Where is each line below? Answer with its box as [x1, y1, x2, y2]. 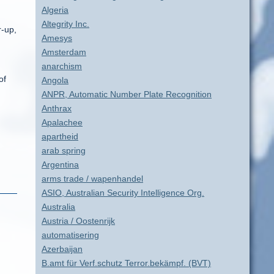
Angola [42, 75, 68, 85]
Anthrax [42, 103, 72, 113]
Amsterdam [42, 47, 86, 57]
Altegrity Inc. [42, 19, 89, 29]
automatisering [42, 230, 99, 240]
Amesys [42, 33, 72, 43]
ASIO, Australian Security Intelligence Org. [42, 188, 204, 198]
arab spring [42, 146, 86, 155]
